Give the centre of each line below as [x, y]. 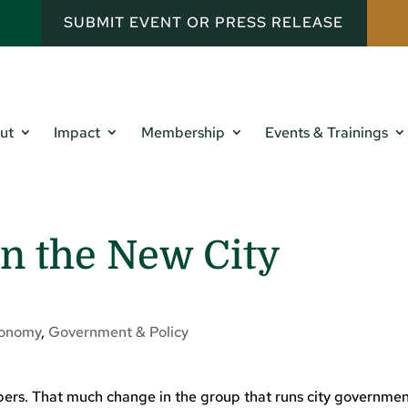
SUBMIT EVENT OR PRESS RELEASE [204, 23]
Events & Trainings [327, 133]
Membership [183, 133]
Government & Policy [119, 332]
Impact [77, 133]
